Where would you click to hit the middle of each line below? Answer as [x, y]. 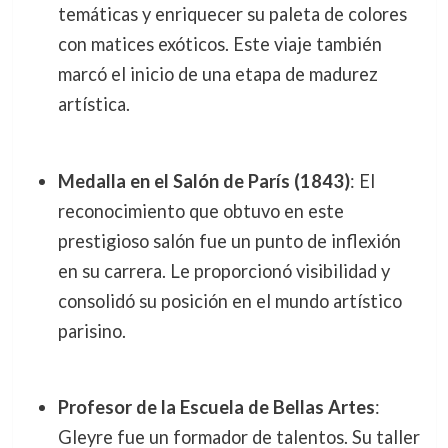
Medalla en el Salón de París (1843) [203, 180]
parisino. [91, 330]
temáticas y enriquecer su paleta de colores [232, 14]
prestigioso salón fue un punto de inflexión [229, 240]
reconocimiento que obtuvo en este [200, 210]
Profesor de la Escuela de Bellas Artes [216, 407]
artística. [93, 104]
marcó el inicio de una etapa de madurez [217, 74]
